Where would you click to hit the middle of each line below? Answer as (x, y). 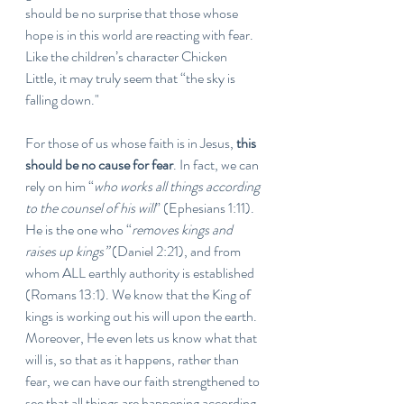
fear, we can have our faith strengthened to (144, 381)
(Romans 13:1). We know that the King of (139, 294)
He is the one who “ (78, 230)
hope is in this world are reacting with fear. (141, 35)
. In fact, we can (217, 165)
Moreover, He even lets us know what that (142, 338)
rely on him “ (60, 186)
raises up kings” (67, 251)
